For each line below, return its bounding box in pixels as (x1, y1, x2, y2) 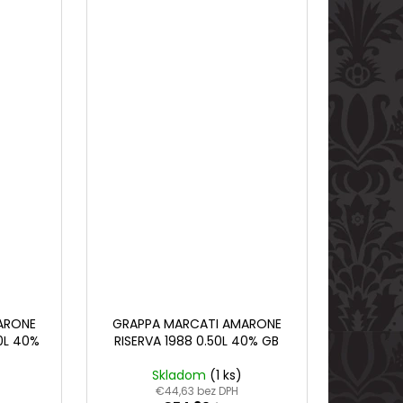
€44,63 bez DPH (155, 382, 238, 399)
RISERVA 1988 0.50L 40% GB (114, 331, 280, 350)
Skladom (151, 365, 210, 384)
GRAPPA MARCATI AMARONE (112, 314, 282, 333)
